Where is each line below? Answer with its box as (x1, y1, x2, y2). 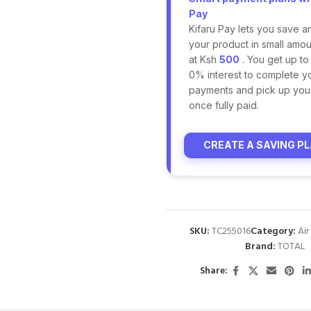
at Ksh (188, 53, 219, 65)
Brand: (244, 238, 278, 255)
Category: (251, 223, 296, 239)
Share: (199, 263, 228, 280)
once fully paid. (188, 99, 259, 111)
